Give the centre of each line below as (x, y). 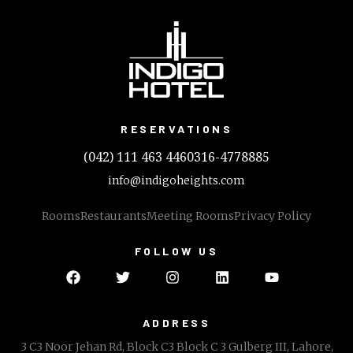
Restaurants (113, 216)
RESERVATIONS (176, 128)
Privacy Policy (273, 216)
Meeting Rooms (190, 216)
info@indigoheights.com (176, 180)
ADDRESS (176, 322)
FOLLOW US (176, 251)
